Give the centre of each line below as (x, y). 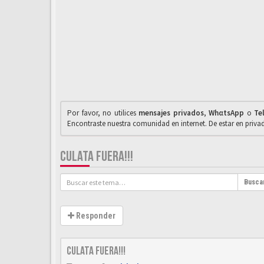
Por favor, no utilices (103, 113)
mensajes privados (171, 113)
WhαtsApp (227, 113)
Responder (95, 216)
